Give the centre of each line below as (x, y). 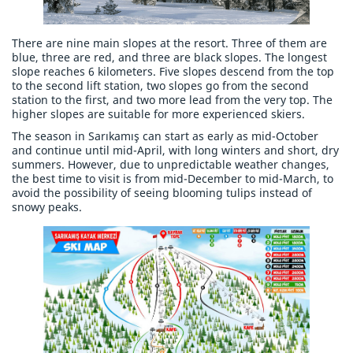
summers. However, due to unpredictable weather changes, (171, 165)
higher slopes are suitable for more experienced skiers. (158, 114)
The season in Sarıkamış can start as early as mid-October (165, 136)
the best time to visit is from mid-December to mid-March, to (173, 179)
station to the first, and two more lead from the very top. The (172, 100)
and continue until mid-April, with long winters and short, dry (175, 150)
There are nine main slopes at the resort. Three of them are (169, 43)
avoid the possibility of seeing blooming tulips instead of (162, 193)
